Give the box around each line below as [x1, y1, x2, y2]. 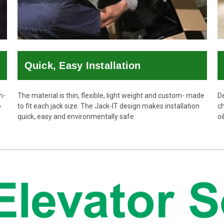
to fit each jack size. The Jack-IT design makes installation [17, 101, 199, 110]
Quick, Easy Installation [24, 59, 141, 71]
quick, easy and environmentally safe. [17, 112, 135, 120]
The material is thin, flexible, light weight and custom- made [17, 91, 204, 99]
